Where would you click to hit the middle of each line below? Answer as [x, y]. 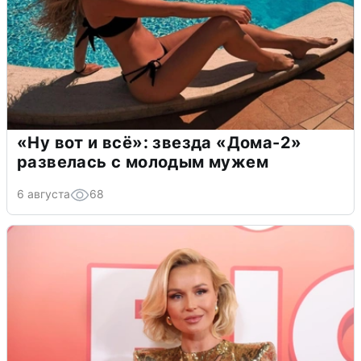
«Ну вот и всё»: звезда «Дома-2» [160, 142]
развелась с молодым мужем [143, 162]
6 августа [44, 193]
